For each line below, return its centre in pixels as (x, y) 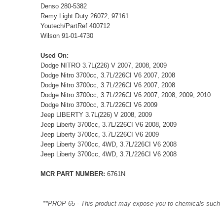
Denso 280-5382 (64, 6)
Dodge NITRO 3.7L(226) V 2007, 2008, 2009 (104, 65)
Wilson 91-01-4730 (67, 36)
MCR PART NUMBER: (73, 174)
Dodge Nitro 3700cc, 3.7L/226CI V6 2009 (99, 105)
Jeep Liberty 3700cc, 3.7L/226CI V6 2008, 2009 (109, 124)
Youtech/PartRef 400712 (75, 26)
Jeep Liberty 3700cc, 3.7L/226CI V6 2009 (100, 134)
